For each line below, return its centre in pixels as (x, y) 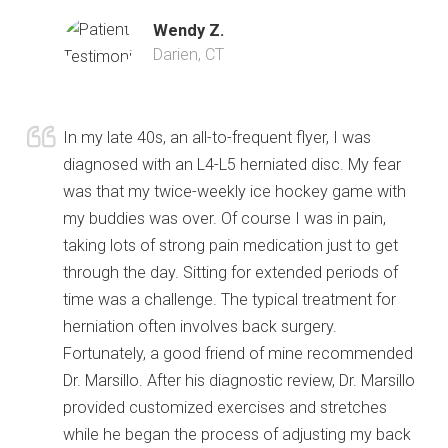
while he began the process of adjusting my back (237, 434)
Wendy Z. (188, 30)
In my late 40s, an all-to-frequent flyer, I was (217, 137)
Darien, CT (188, 54)
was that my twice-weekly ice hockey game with (234, 191)
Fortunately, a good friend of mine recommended (238, 353)
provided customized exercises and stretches (225, 407)
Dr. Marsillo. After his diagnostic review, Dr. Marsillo (239, 380)
